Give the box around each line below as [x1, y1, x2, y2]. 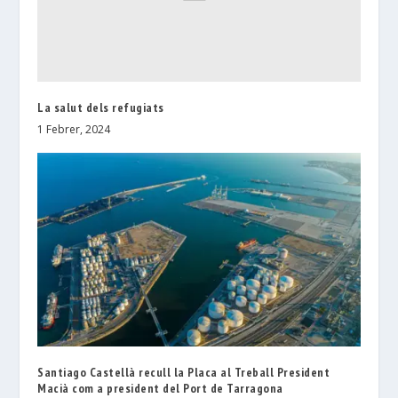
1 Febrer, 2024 [37, 122, 111, 138]
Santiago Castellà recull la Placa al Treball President [37, 364, 330, 381]
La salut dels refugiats [37, 99, 164, 116]
